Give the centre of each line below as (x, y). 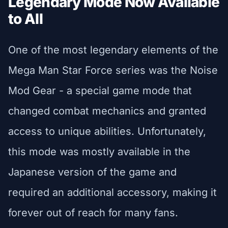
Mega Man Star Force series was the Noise (113, 70)
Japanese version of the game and (92, 172)
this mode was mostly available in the (99, 151)
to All (25, 19)
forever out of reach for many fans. (93, 212)
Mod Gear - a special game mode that (100, 90)
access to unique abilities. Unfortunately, (107, 131)
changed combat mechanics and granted (107, 111)
